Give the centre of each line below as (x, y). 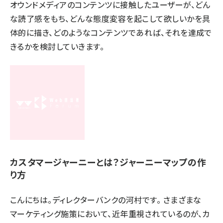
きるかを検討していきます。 (57, 46)
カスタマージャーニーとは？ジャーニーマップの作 (108, 162)
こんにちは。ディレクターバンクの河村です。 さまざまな (106, 200)
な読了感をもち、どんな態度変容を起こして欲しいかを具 (110, 18)
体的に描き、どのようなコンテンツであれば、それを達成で (111, 32)
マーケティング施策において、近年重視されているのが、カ (110, 214)
